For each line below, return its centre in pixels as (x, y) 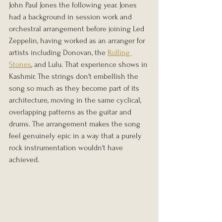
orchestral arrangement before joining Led (78, 29)
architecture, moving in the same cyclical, (76, 100)
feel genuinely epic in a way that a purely (76, 136)
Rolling (120, 53)
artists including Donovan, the (58, 53)
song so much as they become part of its (75, 88)
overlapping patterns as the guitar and (71, 112)
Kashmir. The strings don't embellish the (75, 77)
